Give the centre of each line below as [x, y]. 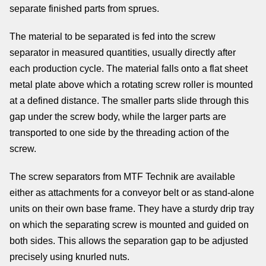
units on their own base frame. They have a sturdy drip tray [132, 209]
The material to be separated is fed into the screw [113, 37]
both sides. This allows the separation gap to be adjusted [129, 241]
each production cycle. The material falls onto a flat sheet [129, 69]
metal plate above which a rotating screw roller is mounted [131, 85]
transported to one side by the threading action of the [119, 133]
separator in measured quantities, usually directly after [123, 53]
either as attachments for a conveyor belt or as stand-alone [132, 193]
